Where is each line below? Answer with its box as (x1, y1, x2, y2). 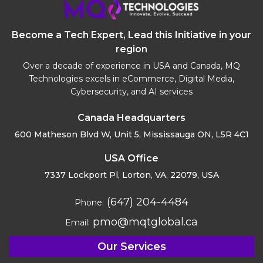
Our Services (97, 240, 166, 254)
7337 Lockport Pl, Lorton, (44, 170, 153, 181)
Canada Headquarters (77, 112, 186, 124)
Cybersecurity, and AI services (70, 86, 193, 97)
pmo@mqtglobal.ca (90, 215, 198, 229)
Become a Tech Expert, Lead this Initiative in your (12, 29, 251, 41)
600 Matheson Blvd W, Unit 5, (14, 129, 141, 140)
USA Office (104, 153, 159, 164)
